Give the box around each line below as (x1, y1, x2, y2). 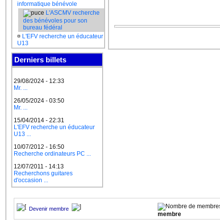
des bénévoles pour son (23, 17, 87, 24)
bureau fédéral (23, 24, 62, 31)
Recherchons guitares (14, 170, 73, 177)
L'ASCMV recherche (46, 9, 100, 16)
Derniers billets (14, 55, 66, 64)
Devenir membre (29, 206, 69, 212)
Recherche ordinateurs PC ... (14, 150, 91, 157)
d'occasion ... (14, 177, 48, 184)
